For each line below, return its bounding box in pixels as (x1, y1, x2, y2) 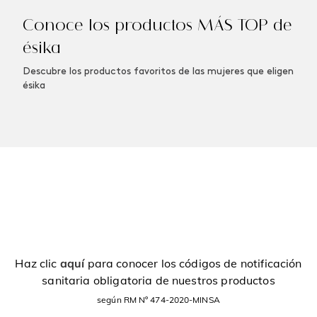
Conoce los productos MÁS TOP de (23, 15, 292, 35)
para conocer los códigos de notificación (84, 256, 302, 270)
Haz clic (15, 256, 60, 270)
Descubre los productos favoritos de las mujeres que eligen (23, 67, 294, 77)
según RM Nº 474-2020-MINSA (97, 294, 220, 305)
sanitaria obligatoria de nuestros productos (42, 273, 275, 287)
